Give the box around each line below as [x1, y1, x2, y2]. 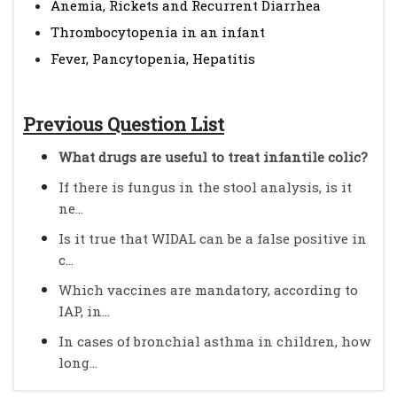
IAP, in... [58, 302, 110, 320]
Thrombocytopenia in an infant [51, 23, 265, 41]
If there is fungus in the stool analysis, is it [58, 178, 352, 196]
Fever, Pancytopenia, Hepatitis [51, 50, 255, 67]
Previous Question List [23, 112, 224, 136]
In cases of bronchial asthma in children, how [58, 332, 370, 350]
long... [58, 354, 97, 371]
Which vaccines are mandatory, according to [58, 281, 358, 299]
